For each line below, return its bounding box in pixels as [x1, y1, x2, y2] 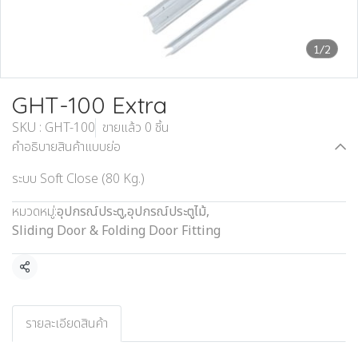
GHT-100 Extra [12, 90, 167, 119]
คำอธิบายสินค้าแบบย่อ [12, 137, 121, 157]
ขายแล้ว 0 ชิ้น [102, 118, 169, 137]
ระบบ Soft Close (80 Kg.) [12, 169, 145, 189]
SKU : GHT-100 [12, 118, 95, 137]
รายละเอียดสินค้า [26, 314, 108, 333]
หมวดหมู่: [12, 202, 57, 221]
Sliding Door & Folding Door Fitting [12, 221, 221, 241]
